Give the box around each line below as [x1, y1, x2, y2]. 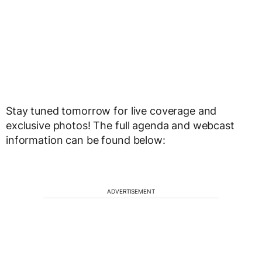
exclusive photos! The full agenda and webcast [6, 119, 235, 132]
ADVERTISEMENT [107, 188, 155, 195]
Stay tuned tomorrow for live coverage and [6, 105, 217, 118]
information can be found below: [6, 134, 166, 147]
